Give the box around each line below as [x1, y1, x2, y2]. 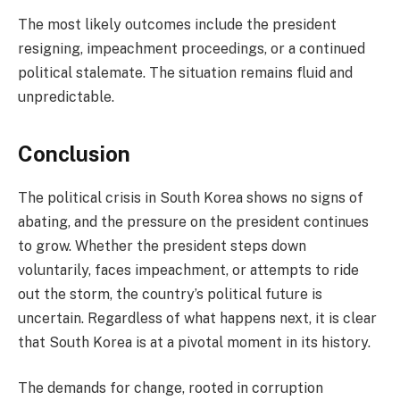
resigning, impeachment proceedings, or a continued [18, 40, 365, 58]
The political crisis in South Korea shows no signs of [18, 188, 363, 206]
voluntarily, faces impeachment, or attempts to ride [18, 261, 359, 279]
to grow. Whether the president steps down [18, 237, 306, 254]
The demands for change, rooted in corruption [18, 379, 323, 397]
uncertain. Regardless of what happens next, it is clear [18, 309, 377, 327]
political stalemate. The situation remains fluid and [18, 64, 353, 82]
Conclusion [18, 140, 130, 166]
